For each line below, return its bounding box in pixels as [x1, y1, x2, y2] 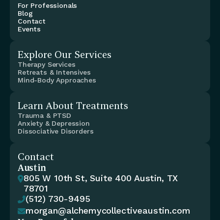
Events [18, 25, 41, 33]
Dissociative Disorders [18, 127, 94, 135]
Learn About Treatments [18, 99, 128, 111]
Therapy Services [18, 60, 76, 68]
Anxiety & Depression [18, 119, 90, 127]
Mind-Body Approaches [18, 76, 96, 84]
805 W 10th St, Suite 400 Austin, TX [23, 173, 178, 183]
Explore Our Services [18, 48, 111, 60]
